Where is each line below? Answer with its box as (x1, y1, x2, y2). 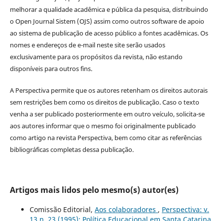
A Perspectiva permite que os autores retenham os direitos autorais (9, 85, 208, 95)
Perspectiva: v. (161, 204, 209, 214)
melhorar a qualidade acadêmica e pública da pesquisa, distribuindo (9, 4, 208, 14)
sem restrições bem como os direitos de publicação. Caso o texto (9, 97, 199, 107)
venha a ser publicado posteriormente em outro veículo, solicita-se (9, 109, 205, 118)
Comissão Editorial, (29, 204, 95, 214)
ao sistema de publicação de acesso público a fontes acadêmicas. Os (9, 28, 208, 37)
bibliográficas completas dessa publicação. (9, 145, 134, 154)
